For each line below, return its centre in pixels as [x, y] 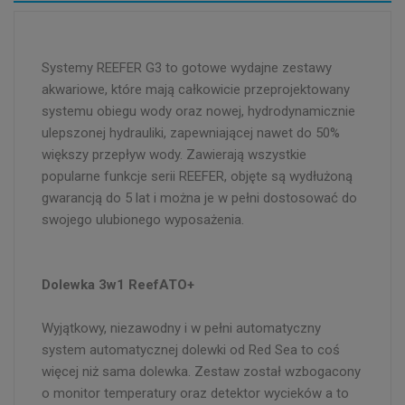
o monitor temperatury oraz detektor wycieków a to [195, 393]
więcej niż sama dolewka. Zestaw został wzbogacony [201, 371]
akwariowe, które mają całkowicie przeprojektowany [196, 89]
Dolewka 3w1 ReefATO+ [118, 284]
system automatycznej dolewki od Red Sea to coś [191, 349]
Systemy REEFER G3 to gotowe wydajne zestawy [187, 67]
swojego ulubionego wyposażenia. [143, 219]
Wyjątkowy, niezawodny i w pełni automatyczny [181, 328]
